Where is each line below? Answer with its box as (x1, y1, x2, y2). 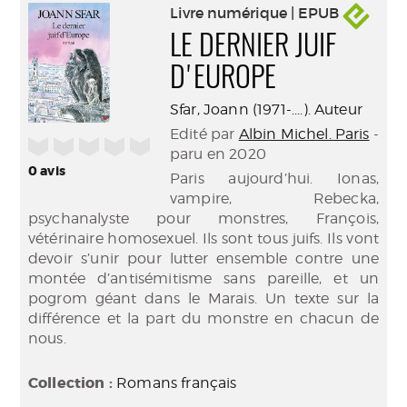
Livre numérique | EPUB (170, 4, 342, 23)
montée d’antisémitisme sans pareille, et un (28, 270, 379, 287)
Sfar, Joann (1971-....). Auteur (170, 101, 362, 118)
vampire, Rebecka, (170, 190, 379, 207)
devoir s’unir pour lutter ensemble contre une (28, 250, 379, 267)
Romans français (116, 374, 237, 392)
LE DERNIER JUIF (170, 33, 336, 62)
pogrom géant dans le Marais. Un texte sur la (28, 290, 379, 307)
